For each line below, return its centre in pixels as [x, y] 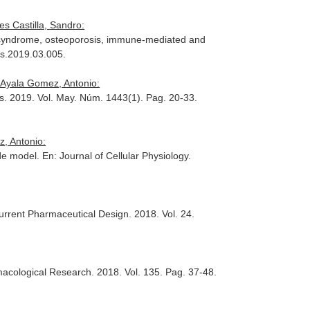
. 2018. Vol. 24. [162, 214]
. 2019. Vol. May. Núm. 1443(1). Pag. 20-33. [101, 98]
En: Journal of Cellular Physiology [116, 156]
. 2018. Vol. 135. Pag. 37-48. [154, 272]
